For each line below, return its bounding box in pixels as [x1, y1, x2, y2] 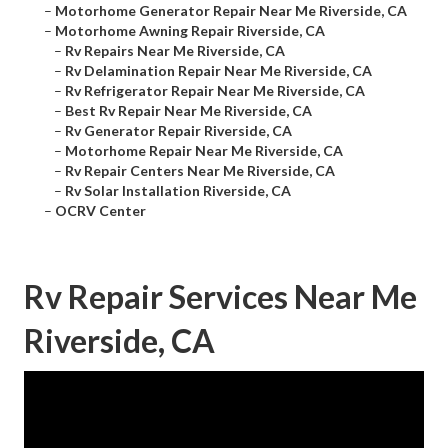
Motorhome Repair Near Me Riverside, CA [65, 142, 343, 160]
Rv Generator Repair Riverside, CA [65, 122, 292, 140]
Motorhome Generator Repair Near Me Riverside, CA [55, 2, 407, 20]
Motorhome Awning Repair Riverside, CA [55, 22, 325, 40]
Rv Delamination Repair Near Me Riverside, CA [65, 62, 372, 80]
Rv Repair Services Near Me [24, 277, 417, 317]
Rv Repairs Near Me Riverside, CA [65, 42, 285, 60]
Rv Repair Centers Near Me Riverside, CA [65, 162, 335, 180]
